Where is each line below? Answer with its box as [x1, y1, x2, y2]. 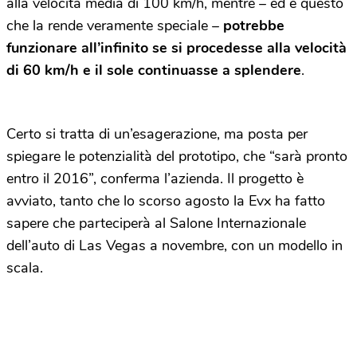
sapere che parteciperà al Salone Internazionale [6, 214, 306, 233]
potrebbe [223, 16, 284, 35]
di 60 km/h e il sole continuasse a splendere [6, 61, 301, 80]
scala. [6, 258, 43, 277]
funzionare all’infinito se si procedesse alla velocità [6, 38, 347, 57]
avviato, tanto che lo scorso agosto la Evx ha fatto [6, 191, 325, 210]
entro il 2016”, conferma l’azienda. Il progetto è [6, 169, 304, 188]
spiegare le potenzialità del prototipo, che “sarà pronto [6, 147, 347, 166]
